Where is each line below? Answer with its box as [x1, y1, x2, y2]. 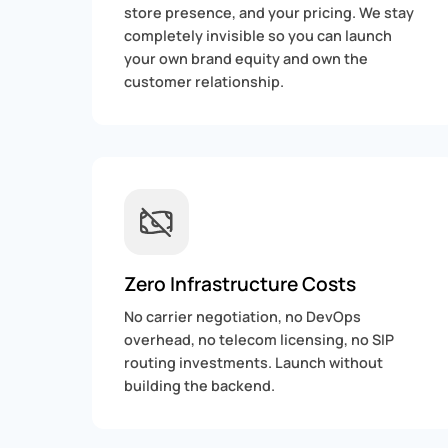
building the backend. [124, 375, 275, 395]
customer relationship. [124, 72, 284, 92]
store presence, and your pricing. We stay [124, 3, 414, 23]
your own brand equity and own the [124, 49, 368, 69]
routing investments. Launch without [124, 352, 383, 372]
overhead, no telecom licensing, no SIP [124, 329, 394, 349]
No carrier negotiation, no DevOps [124, 306, 361, 326]
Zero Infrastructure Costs [124, 270, 356, 297]
